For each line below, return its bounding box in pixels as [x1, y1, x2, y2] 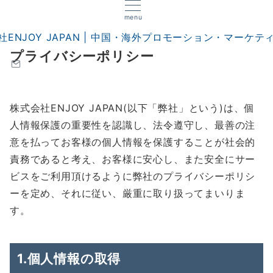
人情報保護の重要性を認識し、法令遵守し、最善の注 [10, 119, 256, 131]
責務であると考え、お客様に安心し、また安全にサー [10, 153, 256, 165]
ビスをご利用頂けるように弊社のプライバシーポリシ [10, 170, 256, 182]
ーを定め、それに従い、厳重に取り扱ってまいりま [10, 187, 246, 199]
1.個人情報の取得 [17, 250, 121, 266]
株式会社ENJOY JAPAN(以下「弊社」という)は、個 [10, 102, 255, 114]
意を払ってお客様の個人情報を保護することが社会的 [10, 136, 256, 148]
